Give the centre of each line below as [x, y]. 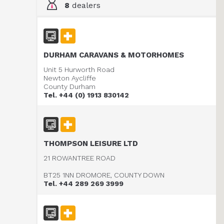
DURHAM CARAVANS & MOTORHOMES [114, 55]
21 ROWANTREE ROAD [79, 158]
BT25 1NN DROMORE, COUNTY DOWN [104, 175]
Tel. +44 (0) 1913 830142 [86, 95]
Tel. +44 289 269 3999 [83, 183]
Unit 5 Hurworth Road [79, 69]
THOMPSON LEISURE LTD [91, 143]
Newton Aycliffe [70, 78]
